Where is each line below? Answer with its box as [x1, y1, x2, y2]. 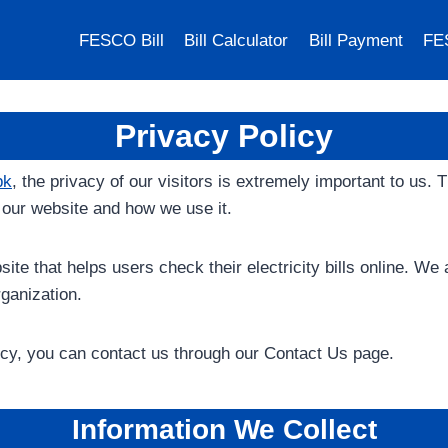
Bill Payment [308, 30, 403, 50]
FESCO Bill [78, 30, 164, 50]
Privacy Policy [115, 118, 333, 154]
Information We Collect [71, 414, 377, 445]
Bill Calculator [184, 30, 289, 50]
